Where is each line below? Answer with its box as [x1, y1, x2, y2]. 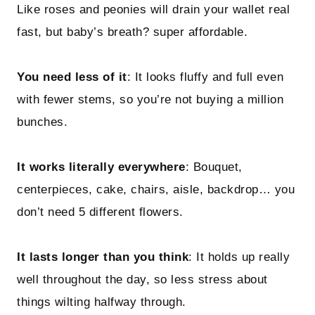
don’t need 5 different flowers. [17, 205, 184, 219]
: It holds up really [188, 250, 290, 264]
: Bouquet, [185, 160, 243, 174]
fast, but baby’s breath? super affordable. [17, 25, 248, 39]
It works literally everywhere [17, 160, 186, 174]
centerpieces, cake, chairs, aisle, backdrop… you [17, 183, 295, 197]
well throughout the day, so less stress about [17, 273, 268, 287]
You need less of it [17, 70, 127, 84]
